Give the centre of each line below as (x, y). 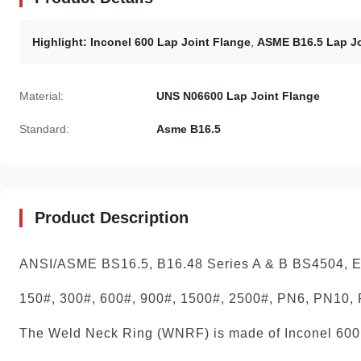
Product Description (112, 217)
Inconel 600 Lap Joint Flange (170, 41)
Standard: (44, 129)
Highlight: (60, 41)
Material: (41, 95)
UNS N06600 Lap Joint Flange (238, 95)
